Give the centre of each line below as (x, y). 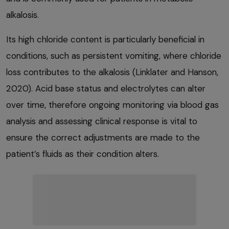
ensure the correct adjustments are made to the (103, 138)
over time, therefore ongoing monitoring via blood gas (112, 105)
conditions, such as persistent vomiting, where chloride (114, 56)
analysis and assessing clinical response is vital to (102, 121)
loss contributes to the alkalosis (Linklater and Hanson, (112, 72)
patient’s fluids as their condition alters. (83, 154)
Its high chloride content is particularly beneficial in (105, 40)
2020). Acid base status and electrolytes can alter (106, 89)
